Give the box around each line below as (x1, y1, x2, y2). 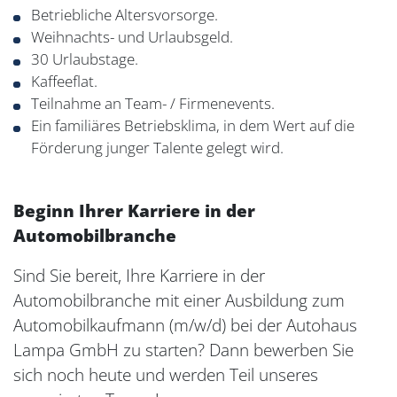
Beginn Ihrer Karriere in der (13, 199, 255, 222)
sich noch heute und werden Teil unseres (13, 363, 318, 386)
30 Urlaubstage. (31, 49, 138, 69)
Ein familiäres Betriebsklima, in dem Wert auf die (31, 115, 354, 136)
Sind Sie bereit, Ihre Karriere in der (13, 264, 265, 287)
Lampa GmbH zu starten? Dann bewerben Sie (13, 339, 354, 362)
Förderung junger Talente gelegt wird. (31, 137, 284, 158)
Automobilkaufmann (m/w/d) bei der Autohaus (13, 314, 357, 337)
